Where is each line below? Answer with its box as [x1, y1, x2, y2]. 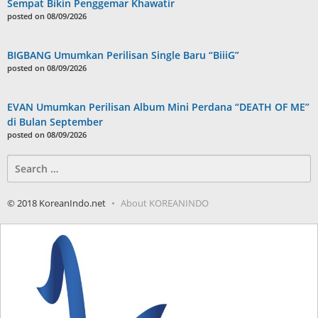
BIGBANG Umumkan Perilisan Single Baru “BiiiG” [7, 48, 239, 62]
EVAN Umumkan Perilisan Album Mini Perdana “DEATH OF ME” [7, 99, 309, 114]
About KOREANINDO [121, 196, 209, 209]
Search [6, 154, 39, 168]
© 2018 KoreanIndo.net [7, 196, 106, 209]
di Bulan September [7, 114, 103, 128]
